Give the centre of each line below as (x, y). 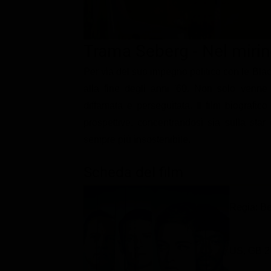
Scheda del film (133, 172)
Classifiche (58, 13)
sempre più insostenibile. (137, 139)
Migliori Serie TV (86, 57)
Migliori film (76, 35)
